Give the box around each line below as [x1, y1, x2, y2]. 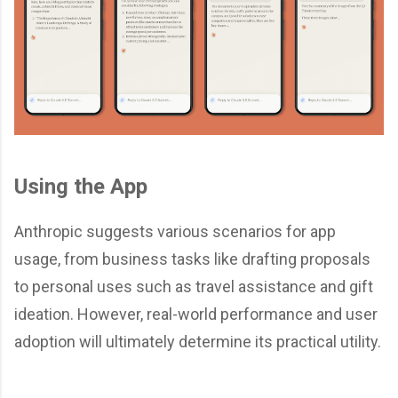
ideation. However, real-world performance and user [14, 305, 378, 323]
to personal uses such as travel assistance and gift [14, 277, 373, 296]
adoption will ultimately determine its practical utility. [14, 332, 381, 351]
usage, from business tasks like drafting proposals [14, 250, 370, 268]
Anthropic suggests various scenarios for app [14, 222, 336, 241]
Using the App [14, 174, 147, 199]
